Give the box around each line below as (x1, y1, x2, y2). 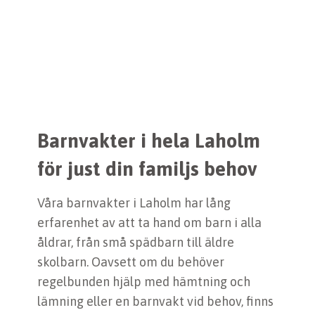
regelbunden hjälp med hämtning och (37, 274, 250, 290)
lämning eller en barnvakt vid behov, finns (37, 294, 274, 309)
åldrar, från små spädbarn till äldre (37, 235, 234, 250)
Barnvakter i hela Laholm (37, 129, 260, 153)
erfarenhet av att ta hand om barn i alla (37, 215, 262, 231)
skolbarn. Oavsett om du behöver (37, 255, 224, 270)
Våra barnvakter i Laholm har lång (37, 195, 231, 211)
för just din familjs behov (37, 157, 257, 181)
